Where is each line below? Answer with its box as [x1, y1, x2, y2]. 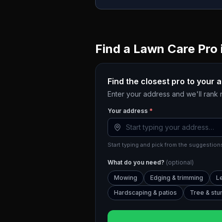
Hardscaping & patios [114, 189, 177, 196]
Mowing [114, 174, 137, 181]
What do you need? [108, 159, 166, 166]
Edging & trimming [150, 174, 203, 181]
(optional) [166, 159, 194, 166]
